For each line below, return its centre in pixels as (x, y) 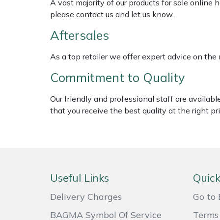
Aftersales (80, 35)
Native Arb (29, 89)
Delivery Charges (86, 197)
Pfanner (25, 190)
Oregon (23, 114)
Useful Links (80, 178)
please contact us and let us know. (112, 14)
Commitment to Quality (117, 78)
